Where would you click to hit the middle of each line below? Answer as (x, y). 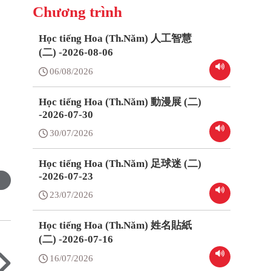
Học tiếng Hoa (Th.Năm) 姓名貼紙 (116, 226)
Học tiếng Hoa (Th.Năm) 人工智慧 (116, 39)
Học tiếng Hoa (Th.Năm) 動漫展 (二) (120, 102)
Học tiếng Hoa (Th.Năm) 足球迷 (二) (120, 164)
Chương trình (78, 12)
